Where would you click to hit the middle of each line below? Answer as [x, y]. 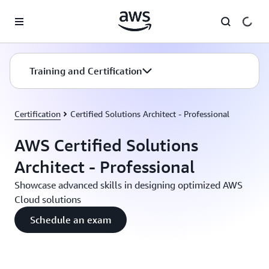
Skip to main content [44, 12]
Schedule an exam [71, 220]
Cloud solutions [48, 199]
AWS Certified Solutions [106, 145]
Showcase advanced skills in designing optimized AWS [128, 185]
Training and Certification [86, 71]
